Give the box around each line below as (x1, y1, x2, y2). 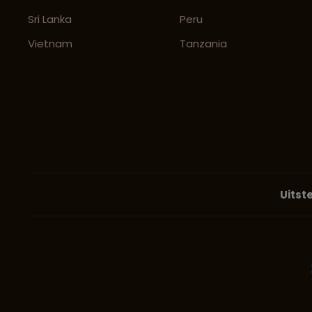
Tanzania (180, 36, 228, 52)
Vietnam (28, 36, 72, 52)
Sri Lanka (28, 12, 72, 27)
